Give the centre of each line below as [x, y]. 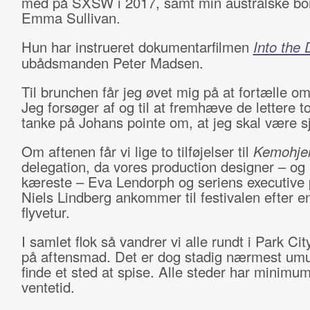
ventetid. [48, 287]
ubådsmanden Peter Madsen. [112, 63]
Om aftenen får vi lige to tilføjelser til [137, 151]
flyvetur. [45, 212]
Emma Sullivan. [71, 18]
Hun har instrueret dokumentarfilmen [137, 47]
